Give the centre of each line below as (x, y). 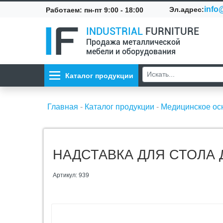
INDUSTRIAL (114, 31)
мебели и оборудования (131, 52)
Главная (63, 107)
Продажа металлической (133, 42)
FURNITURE (171, 31)
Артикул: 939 (71, 175)
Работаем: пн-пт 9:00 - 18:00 (95, 10)
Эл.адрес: (187, 9)
